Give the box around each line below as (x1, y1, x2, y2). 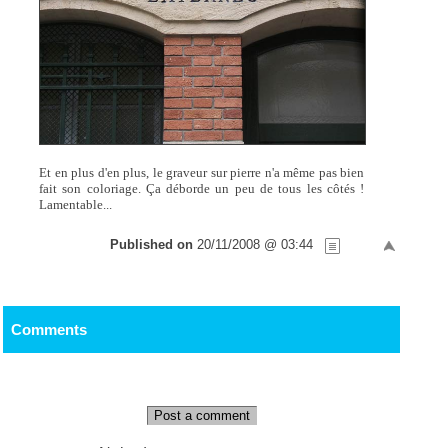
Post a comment (153, 407, 250, 423)
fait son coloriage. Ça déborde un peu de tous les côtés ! (39, 181, 365, 197)
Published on (110, 237, 197, 253)
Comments (10, 320, 87, 338)
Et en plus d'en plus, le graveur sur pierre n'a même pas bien (39, 165, 365, 181)
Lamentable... (39, 197, 113, 213)
